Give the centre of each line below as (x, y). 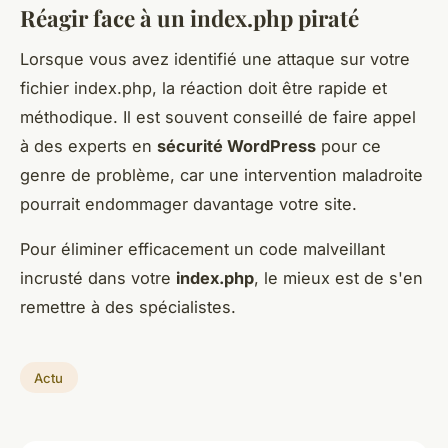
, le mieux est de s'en (338, 277)
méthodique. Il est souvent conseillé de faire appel (218, 116)
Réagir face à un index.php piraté (189, 18)
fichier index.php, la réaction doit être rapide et (203, 87)
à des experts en (88, 145)
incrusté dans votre (98, 277)
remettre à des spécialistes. (130, 306)
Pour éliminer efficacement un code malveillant (202, 248)
